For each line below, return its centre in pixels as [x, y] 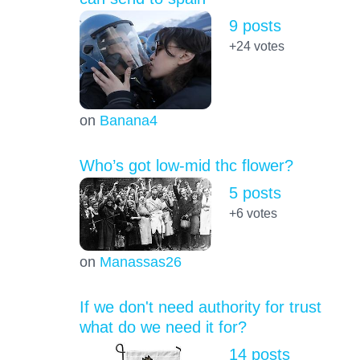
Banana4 [128, 121]
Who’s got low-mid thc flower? [186, 166]
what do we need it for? [163, 327]
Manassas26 [140, 262]
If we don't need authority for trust [200, 307]
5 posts [255, 193]
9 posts [255, 26]
